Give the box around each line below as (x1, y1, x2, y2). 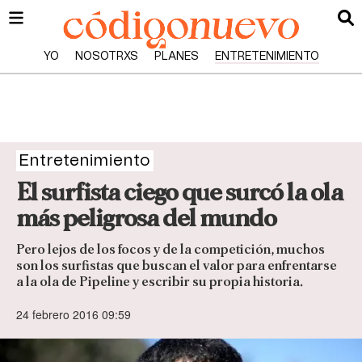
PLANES (154, 51, 199, 62)
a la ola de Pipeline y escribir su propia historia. (16, 275, 305, 289)
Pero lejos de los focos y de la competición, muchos (16, 242, 325, 257)
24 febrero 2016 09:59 (16, 306, 131, 323)
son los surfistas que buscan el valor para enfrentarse (16, 259, 337, 273)
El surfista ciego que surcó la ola (16, 179, 343, 205)
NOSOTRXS (74, 51, 138, 62)
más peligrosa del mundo (16, 205, 276, 231)
